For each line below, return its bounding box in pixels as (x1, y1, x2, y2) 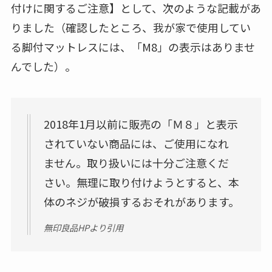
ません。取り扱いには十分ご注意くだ (43, 154, 229, 171)
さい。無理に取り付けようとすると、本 (43, 174, 239, 190)
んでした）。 (10, 58, 76, 74)
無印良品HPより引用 (43, 221, 123, 234)
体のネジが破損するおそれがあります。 (43, 193, 239, 209)
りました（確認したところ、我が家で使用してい (10, 19, 251, 35)
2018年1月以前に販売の (43, 115, 161, 132)
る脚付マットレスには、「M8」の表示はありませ (10, 38, 255, 55)
